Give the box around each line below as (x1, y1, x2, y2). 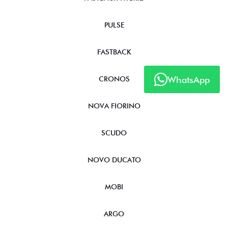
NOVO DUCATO (87, 156, 141, 164)
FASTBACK (97, 48, 131, 56)
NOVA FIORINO (88, 102, 140, 110)
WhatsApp (167, 74, 210, 85)
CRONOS (98, 75, 130, 83)
